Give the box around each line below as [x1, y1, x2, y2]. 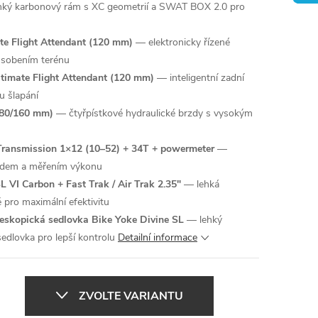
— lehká [181, 177, 219, 191]
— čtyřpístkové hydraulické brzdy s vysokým [53, 106, 253, 120]
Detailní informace [118, 231, 197, 244]
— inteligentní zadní [154, 71, 244, 84]
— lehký [184, 213, 222, 226]
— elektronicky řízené [133, 35, 230, 49]
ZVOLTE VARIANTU [79, 287, 183, 304]
